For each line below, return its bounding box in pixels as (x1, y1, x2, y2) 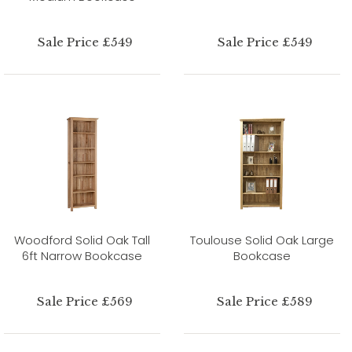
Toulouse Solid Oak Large (190, 231, 334, 248)
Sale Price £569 (37, 293, 134, 309)
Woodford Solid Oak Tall (14, 231, 150, 248)
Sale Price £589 (217, 293, 313, 309)
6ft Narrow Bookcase (22, 247, 142, 264)
